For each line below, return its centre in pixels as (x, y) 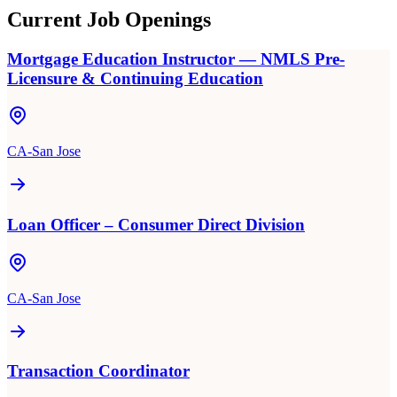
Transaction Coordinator (98, 371)
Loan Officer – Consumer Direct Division (156, 224)
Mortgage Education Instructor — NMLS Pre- (176, 58)
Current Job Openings (109, 19)
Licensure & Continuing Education (135, 78)
